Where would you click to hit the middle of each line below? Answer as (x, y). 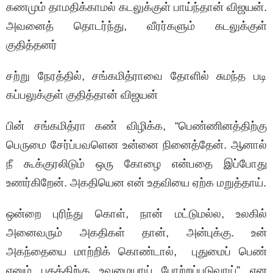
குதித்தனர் (32, 45)
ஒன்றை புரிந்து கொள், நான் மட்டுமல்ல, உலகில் (136, 214)
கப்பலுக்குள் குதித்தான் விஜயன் (83, 95)
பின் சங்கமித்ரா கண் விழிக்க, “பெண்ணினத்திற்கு (136, 126)
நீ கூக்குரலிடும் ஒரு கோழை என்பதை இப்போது (136, 164)
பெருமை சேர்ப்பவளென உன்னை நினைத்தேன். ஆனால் (136, 145)
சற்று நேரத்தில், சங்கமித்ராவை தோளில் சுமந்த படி (136, 76)
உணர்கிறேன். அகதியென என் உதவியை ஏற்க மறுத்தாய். (136, 183)
